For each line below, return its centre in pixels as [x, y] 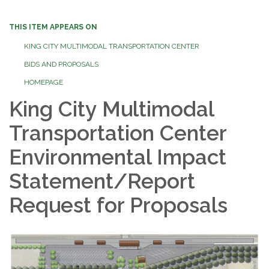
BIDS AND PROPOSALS [61, 64]
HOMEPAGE [44, 82]
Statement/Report [102, 181]
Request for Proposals [118, 205]
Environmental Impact [118, 157]
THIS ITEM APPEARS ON [53, 27]
